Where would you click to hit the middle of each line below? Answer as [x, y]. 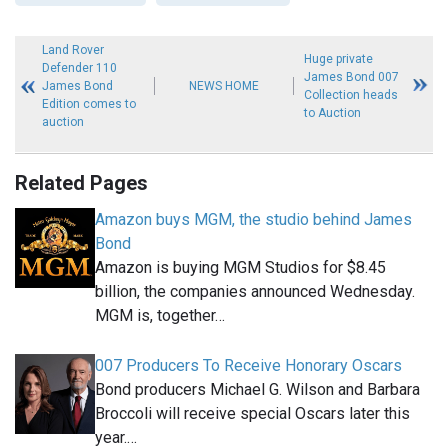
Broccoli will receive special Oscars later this [252, 414]
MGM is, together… [160, 316]
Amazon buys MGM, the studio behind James [253, 220]
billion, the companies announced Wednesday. [255, 292]
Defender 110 [80, 68]
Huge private [339, 59]
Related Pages [81, 183]
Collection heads [351, 95]
